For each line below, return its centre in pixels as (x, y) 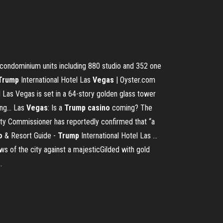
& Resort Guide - (30, 136)
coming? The (131, 108)
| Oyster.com (135, 80)
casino (99, 108)
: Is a (56, 108)
